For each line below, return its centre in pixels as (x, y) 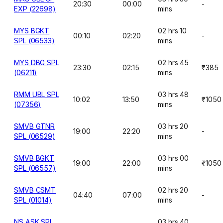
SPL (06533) (35, 41)
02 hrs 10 (172, 31)
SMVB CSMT (35, 190)
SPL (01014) (33, 200)
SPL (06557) (35, 168)
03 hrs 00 (173, 158)
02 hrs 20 (173, 190)
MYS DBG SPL (37, 62)
